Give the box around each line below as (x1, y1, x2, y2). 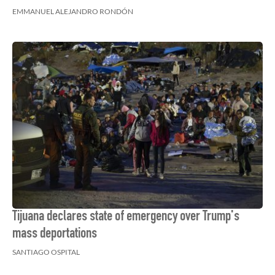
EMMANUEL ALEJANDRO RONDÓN (12, 7, 133, 16)
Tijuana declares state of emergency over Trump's (12, 210, 239, 225)
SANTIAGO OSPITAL (12, 247, 80, 257)
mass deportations (12, 227, 97, 242)
